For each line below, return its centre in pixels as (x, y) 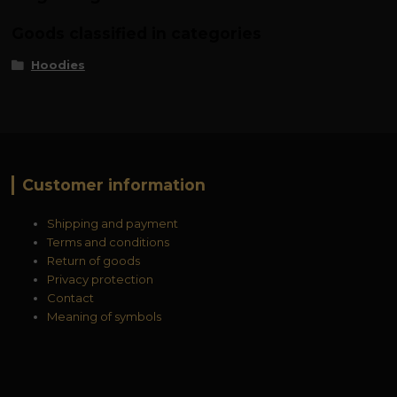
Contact (71, 298)
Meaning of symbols (105, 317)
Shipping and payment (113, 224)
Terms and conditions (109, 242)
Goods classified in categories (137, 34)
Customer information (113, 185)
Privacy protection (101, 280)
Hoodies (58, 64)
